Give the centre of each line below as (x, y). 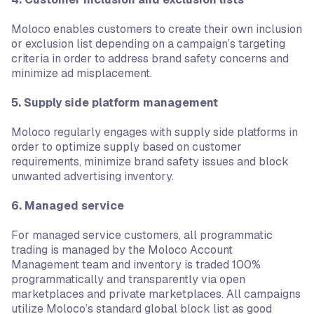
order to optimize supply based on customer (127, 147)
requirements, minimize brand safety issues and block (150, 162)
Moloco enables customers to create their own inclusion (157, 29)
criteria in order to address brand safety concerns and (150, 59)
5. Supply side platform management (115, 103)
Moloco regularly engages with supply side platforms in (155, 132)
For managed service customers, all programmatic (142, 235)
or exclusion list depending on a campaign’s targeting (148, 44)
